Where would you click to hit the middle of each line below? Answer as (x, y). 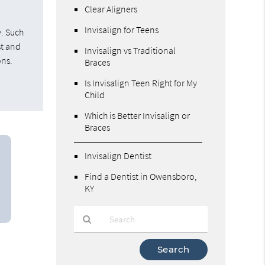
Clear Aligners (111, 9)
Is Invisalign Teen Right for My (141, 83)
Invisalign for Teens (122, 29)
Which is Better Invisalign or (138, 115)
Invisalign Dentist (118, 155)
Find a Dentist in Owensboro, (141, 176)
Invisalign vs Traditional (130, 50)
